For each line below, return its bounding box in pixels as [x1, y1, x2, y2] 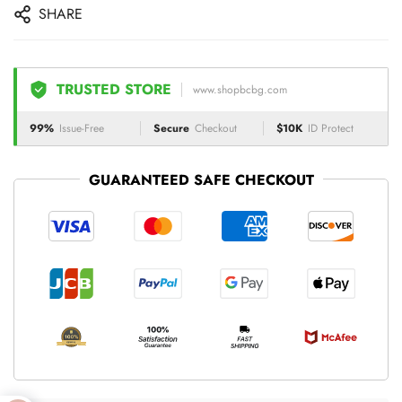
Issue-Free [59, 120, 104, 136]
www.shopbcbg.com [193, 82, 287, 98]
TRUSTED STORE [57, 79, 171, 100]
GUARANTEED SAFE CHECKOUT [88, 170, 314, 190]
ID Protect [308, 120, 354, 136]
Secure [153, 120, 189, 136]
